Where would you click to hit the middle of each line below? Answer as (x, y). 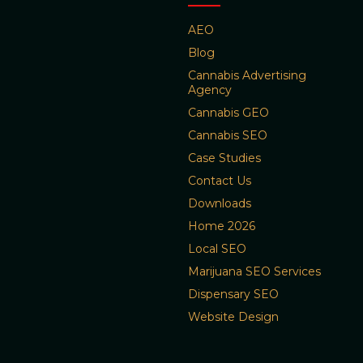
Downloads (220, 204)
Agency (210, 90)
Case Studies (225, 158)
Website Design (234, 317)
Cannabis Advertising (248, 76)
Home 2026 (222, 226)
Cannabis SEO (228, 136)
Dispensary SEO (234, 295)
